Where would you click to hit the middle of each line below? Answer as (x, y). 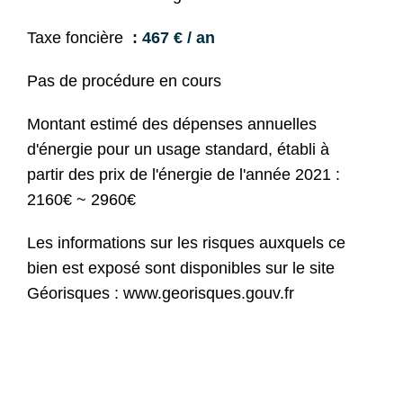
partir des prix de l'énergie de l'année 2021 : (184, 175)
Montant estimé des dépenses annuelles (172, 124)
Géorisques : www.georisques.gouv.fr (161, 293)
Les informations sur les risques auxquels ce (186, 243)
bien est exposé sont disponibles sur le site (181, 268)
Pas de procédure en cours (124, 81)
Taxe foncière (77, 38)
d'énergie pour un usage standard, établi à (178, 149)
